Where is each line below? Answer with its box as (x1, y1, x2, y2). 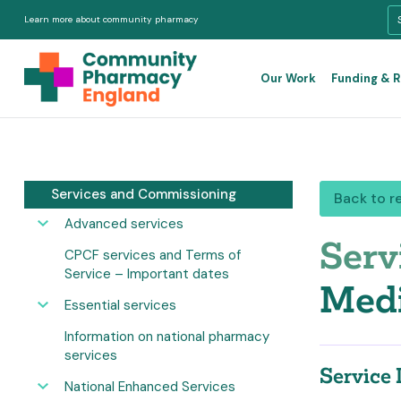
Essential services (64, 296, 176, 314)
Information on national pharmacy (64, 328, 269, 346)
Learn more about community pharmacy (24, 13, 199, 25)
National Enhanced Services (64, 378, 235, 396)
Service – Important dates (64, 265, 229, 283)
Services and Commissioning (51, 185, 236, 203)
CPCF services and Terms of (64, 246, 241, 264)
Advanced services (64, 215, 183, 233)
